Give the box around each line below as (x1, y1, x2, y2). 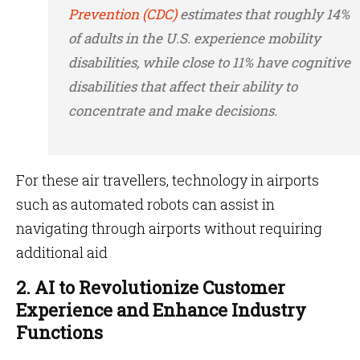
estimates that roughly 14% (177, 5, 350, 23)
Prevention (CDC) (68, 5, 177, 23)
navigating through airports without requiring (16, 219, 322, 238)
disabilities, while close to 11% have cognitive (68, 53, 350, 72)
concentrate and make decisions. (68, 101, 277, 120)
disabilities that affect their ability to (68, 77, 297, 96)
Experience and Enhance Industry (16, 298, 306, 321)
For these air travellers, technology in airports (16, 170, 319, 190)
